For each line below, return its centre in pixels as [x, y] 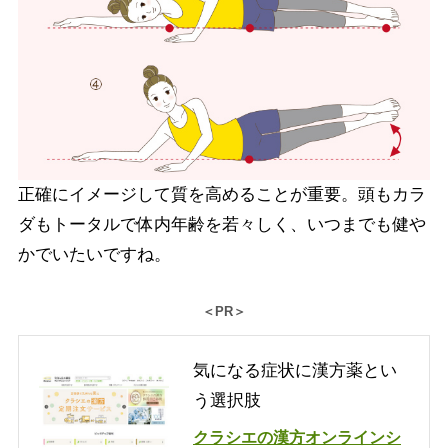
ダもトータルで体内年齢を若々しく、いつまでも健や [221, 225]
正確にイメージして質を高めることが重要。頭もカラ [221, 195]
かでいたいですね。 [94, 255]
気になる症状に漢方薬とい [295, 371]
